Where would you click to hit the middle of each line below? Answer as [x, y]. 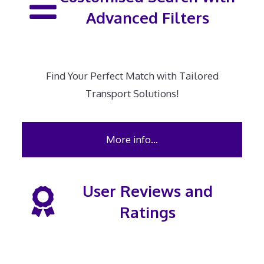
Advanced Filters [147, 17]
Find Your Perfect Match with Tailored [132, 76]
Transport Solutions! [132, 94]
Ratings [147, 212]
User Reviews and [147, 191]
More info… [132, 139]
